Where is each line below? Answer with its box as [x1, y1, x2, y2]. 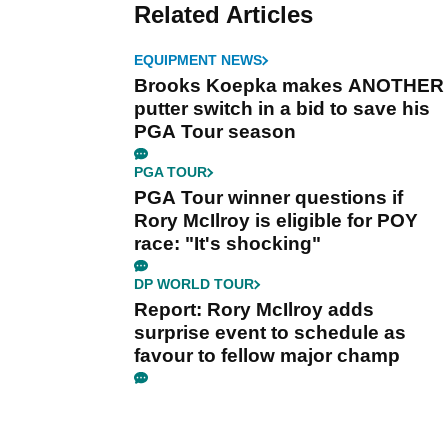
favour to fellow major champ [134, 345, 400, 367]
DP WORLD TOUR [134, 276, 254, 293]
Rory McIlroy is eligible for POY [134, 210, 418, 232]
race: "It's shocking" [134, 233, 321, 255]
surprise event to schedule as [134, 322, 406, 344]
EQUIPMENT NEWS [134, 52, 262, 69]
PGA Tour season [134, 121, 296, 143]
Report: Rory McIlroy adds [134, 299, 374, 321]
